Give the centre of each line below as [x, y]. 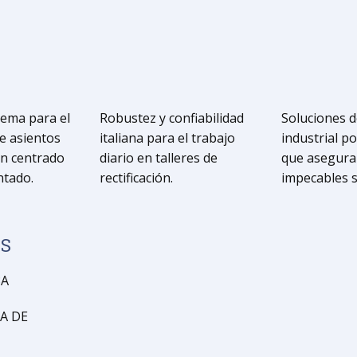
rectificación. [136, 178]
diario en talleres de [159, 158]
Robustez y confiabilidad [172, 118]
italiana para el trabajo [167, 138]
